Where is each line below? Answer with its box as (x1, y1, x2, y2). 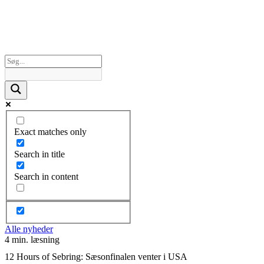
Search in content (14, 171, 78, 181)
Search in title (14, 148, 65, 159)
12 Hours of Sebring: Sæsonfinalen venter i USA (5, 251, 187, 262)
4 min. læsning (5, 235, 60, 245)
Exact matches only (14, 126, 87, 137)
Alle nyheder (5, 224, 53, 235)
